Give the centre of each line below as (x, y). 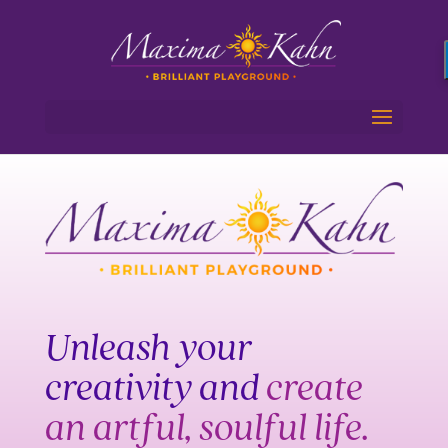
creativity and (155, 390)
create (314, 390)
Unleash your (148, 350)
